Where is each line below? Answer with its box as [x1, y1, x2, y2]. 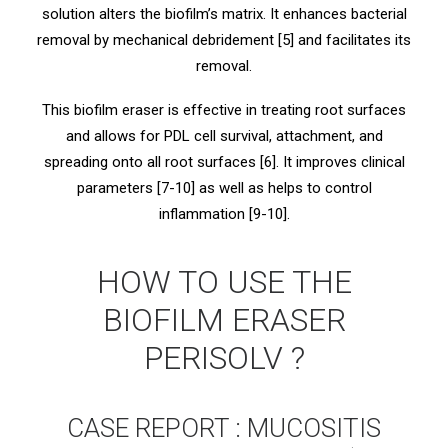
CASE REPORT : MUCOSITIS [67, 413, 381, 443]
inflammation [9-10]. [158, 205, 290, 223]
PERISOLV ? [143, 339, 305, 377]
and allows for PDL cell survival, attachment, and [65, 127, 383, 145]
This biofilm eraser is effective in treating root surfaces [42, 101, 406, 119]
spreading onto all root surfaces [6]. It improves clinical [43, 153, 405, 171]
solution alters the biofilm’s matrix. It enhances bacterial [41, 5, 407, 23]
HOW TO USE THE [96, 263, 352, 301]
